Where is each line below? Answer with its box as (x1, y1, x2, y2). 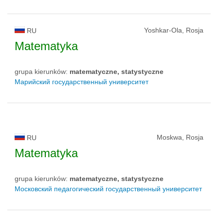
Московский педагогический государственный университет (15, 185, 202, 193)
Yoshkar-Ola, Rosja (144, 26, 203, 35)
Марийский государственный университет (15, 78, 148, 86)
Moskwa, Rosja (157, 133, 203, 142)
